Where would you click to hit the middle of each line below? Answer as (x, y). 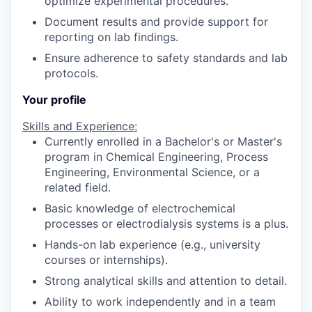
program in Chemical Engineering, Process (156, 157)
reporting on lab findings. (111, 37)
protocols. (71, 73)
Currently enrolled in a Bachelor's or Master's (163, 141)
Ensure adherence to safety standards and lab (166, 58)
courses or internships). (106, 260)
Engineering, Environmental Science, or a (152, 172)
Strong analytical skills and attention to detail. (166, 281)
